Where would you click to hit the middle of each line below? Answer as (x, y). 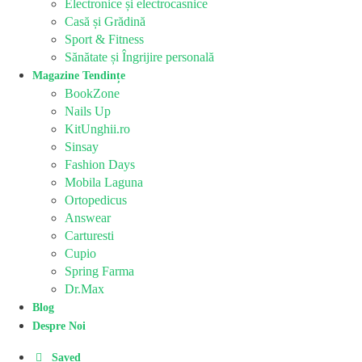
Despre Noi (59, 326)
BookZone (92, 93)
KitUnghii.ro (97, 128)
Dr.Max (84, 288)
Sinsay (82, 146)
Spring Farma (99, 271)
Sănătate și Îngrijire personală (139, 57)
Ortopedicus (96, 200)
